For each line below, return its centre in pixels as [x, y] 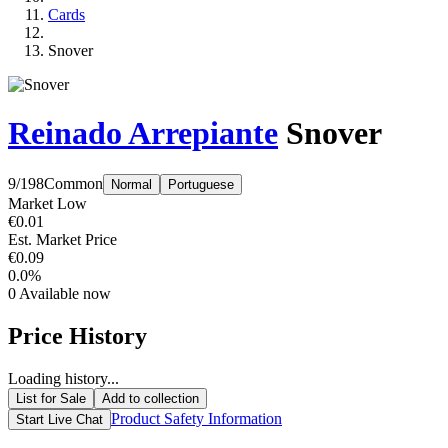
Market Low [47, 203]
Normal [131, 184]
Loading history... [63, 378]
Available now [63, 293]
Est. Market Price [62, 239]
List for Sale [51, 398]
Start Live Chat [59, 419]
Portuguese [201, 184]
